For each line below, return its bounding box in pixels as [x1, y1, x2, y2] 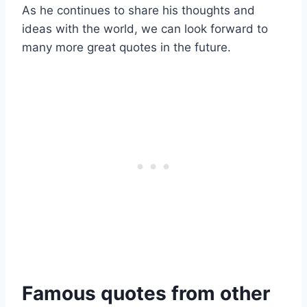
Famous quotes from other [22, 282, 270, 306]
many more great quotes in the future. [22, 40, 231, 55]
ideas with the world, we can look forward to [22, 22, 268, 36]
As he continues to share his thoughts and [22, 3, 255, 18]
